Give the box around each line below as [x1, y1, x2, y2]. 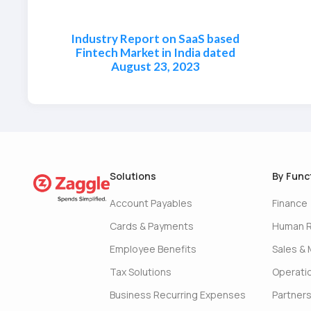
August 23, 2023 [110, 59, 200, 74]
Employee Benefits [109, 242, 196, 255]
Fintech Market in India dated [75, 45, 235, 60]
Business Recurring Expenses [109, 288, 246, 301]
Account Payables [109, 196, 192, 210]
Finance [271, 196, 308, 210]
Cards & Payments [109, 219, 194, 233]
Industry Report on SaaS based [71, 31, 239, 46]
